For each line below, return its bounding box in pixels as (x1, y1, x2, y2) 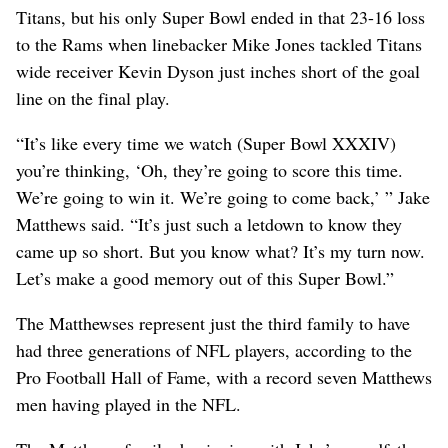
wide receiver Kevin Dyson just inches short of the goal (16, 58, 420, 83)
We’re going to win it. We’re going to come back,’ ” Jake (16, 184, 430, 209)
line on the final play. (16, 85, 170, 110)
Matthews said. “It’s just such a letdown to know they (16, 211, 402, 236)
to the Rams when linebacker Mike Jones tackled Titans (16, 31, 422, 56)
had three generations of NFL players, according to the (16, 337, 412, 362)
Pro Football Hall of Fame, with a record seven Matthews (16, 364, 432, 389)
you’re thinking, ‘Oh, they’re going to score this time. (16, 157, 403, 182)
